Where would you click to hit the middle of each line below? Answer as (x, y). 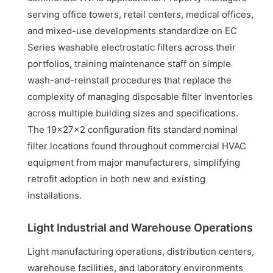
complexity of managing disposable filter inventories (140, 97)
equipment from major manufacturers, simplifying (134, 163)
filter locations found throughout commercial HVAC (137, 146)
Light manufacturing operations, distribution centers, (141, 252)
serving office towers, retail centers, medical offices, (141, 15)
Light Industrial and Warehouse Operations (140, 228)
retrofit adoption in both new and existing (117, 179)
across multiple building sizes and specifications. (133, 113)
